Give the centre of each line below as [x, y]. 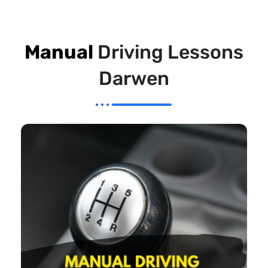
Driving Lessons [168, 52]
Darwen [134, 78]
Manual [59, 52]
